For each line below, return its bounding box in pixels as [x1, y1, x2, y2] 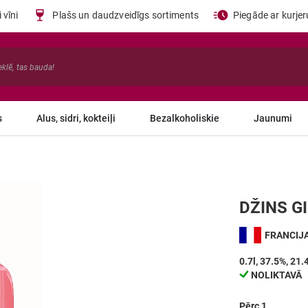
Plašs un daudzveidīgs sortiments [52, 10, 199, 21]
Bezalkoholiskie [149, 113, 219, 124]
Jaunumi [253, 113, 292, 124]
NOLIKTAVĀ [251, 269, 302, 280]
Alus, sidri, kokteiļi [36, 113, 115, 124]
